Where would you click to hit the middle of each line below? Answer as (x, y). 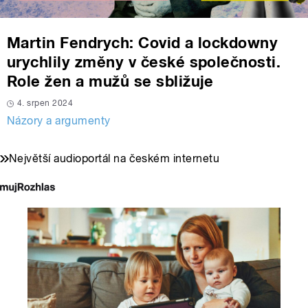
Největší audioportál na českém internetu (114, 159)
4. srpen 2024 (45, 103)
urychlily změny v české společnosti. (144, 62)
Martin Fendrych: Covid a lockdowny (143, 43)
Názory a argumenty (59, 121)
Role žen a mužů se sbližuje (110, 81)
